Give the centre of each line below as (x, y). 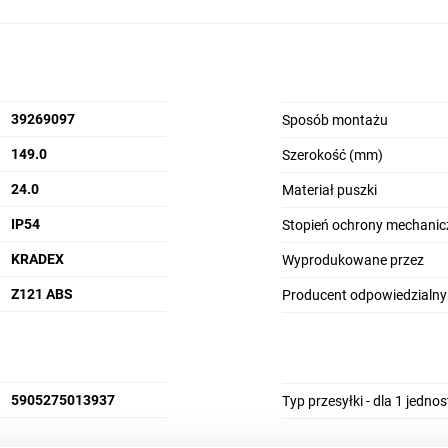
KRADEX (37, 259)
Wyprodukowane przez (352, 260)
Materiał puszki (329, 190)
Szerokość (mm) (332, 155)
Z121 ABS (41, 294)
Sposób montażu (334, 120)
